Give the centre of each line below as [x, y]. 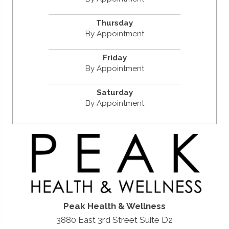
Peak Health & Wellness [114, 206]
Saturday [114, 92]
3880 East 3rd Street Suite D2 [114, 220]
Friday [114, 58]
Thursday [114, 23]
